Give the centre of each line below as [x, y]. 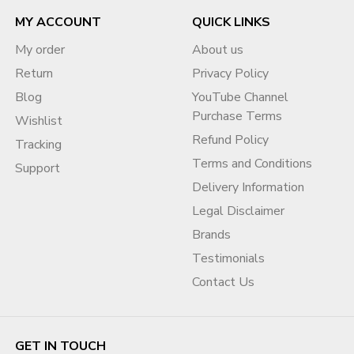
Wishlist [38, 121]
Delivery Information [248, 187]
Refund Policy [230, 139]
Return [34, 73]
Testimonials [228, 258]
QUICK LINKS [231, 22]
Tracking [38, 144]
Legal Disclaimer [238, 211]
